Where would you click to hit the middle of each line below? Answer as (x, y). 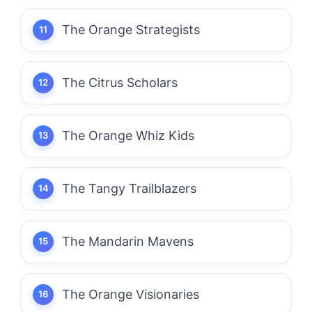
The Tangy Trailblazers (129, 188)
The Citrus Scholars (120, 82)
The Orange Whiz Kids (128, 135)
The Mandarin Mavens (128, 241)
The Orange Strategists (131, 29)
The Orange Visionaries (131, 294)
